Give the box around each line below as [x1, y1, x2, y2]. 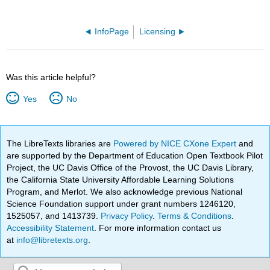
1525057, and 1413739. [7, 210, 101, 221]
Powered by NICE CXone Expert [113, 138, 239, 148]
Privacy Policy [101, 210, 153, 221]
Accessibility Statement [7, 222, 95, 233]
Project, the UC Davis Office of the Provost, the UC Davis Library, [7, 162, 254, 172]
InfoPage [94, 27, 129, 37]
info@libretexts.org [14, 234, 89, 245]
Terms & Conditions [157, 210, 232, 221]
